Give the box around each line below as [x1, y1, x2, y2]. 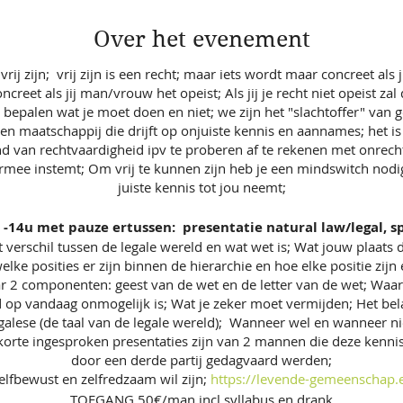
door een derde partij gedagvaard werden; [71, 351, 332, 370]
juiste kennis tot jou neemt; [117, 178, 286, 197]
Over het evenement [93, 25, 310, 52]
